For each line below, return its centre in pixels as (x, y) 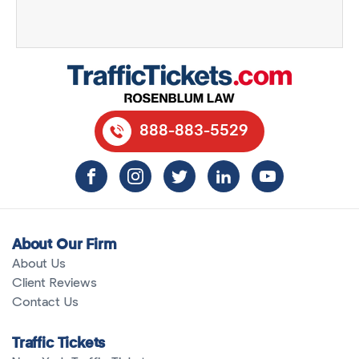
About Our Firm (65, 246)
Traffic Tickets (59, 344)
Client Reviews (54, 283)
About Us (39, 264)
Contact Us (45, 303)
